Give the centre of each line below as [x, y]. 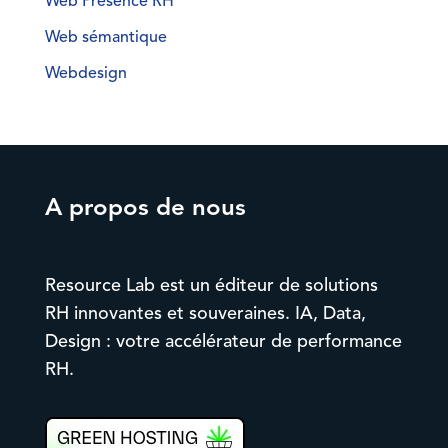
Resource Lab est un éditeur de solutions [211, 285]
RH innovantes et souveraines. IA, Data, [205, 313]
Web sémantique [105, 37]
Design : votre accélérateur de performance [223, 341]
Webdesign [85, 73]
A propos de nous [145, 207]
